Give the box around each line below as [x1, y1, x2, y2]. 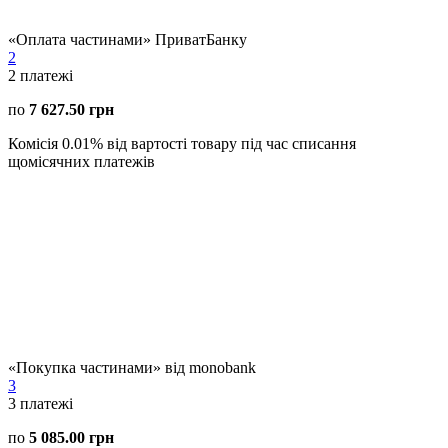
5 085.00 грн [29, 428, 114, 446]
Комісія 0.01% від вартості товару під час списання [8, 134, 356, 152]
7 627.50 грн [29, 100, 114, 118]
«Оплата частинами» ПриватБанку [8, 30, 247, 48]
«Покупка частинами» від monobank [8, 358, 256, 376]
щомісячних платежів [8, 152, 155, 170]
